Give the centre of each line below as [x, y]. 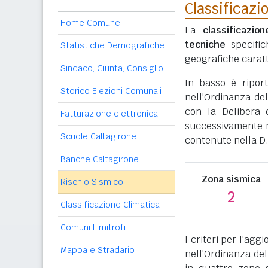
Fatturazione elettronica [109, 114]
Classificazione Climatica [110, 205]
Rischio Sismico [92, 182]
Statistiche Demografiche [112, 45]
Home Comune [90, 23]
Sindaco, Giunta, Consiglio [112, 68]
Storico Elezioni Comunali [111, 91]
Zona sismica [232, 179]
